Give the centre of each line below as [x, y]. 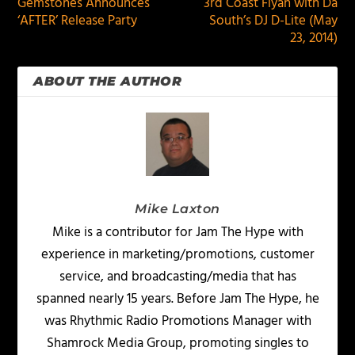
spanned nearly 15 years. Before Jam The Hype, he [177, 299]
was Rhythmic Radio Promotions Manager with [177, 321]
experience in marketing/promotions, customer [177, 254]
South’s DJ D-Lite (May [273, 21]
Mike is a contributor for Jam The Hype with [177, 232]
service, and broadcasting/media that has [177, 277]
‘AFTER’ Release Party [78, 21]
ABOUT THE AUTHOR [108, 81]
